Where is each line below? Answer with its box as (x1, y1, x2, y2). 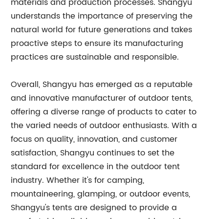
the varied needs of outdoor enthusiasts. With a (11, 119, 197, 132)
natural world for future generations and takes (11, 23, 193, 36)
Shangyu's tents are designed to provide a (11, 201, 177, 214)
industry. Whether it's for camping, (11, 174, 145, 187)
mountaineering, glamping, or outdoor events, (11, 188, 191, 200)
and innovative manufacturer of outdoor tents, (11, 92, 193, 105)
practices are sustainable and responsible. (11, 51, 179, 64)
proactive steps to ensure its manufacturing (11, 37, 184, 50)
